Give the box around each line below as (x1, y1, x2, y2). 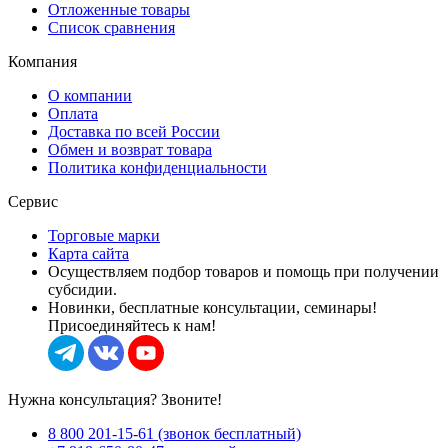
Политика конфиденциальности (48, 158, 267, 176)
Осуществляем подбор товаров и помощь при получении (48, 262, 439, 280)
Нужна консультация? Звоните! (8, 390, 222, 408)
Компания (8, 52, 77, 70)
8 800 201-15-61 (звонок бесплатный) (48, 424, 301, 442)
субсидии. (48, 280, 117, 298)
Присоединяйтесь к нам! (48, 316, 216, 334)
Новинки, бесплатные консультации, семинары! (48, 298, 377, 316)
